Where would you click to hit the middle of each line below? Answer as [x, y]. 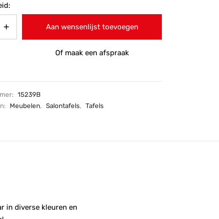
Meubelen [25, 105]
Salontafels [63, 105]
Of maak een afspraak [92, 53]
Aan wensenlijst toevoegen [92, 27]
